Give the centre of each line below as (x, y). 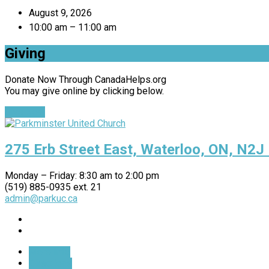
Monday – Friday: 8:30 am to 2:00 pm (82, 175)
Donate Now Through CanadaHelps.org (86, 80)
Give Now (25, 112)
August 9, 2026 (60, 13)
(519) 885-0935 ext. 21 (53, 187)
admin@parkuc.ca (41, 198)
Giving (25, 54)
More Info (50, 252)
